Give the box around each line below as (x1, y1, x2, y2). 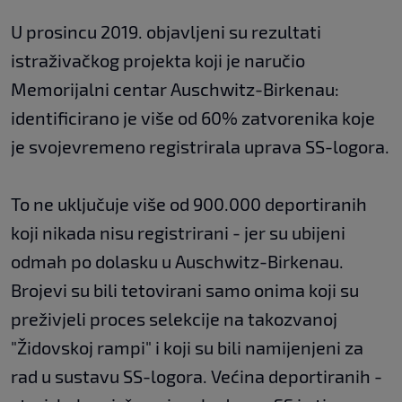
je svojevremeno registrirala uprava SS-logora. (11, 135, 389, 157)
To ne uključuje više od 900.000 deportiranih (11, 192, 367, 214)
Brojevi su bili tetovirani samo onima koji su (11, 278, 359, 301)
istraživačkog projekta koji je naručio (11, 48, 305, 71)
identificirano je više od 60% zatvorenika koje (11, 106, 375, 128)
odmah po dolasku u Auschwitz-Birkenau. (11, 249, 344, 272)
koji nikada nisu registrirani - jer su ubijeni (11, 221, 345, 243)
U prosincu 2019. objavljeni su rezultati (11, 20, 321, 42)
